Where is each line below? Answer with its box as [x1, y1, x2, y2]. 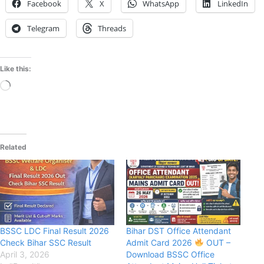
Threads [98, 22, 126, 34]
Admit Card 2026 [126, 237, 194, 247]
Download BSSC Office [126, 249, 214, 259]
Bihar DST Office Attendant [126, 225, 231, 236]
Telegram [27, 22, 60, 34]
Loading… [10, 81, 49, 92]
